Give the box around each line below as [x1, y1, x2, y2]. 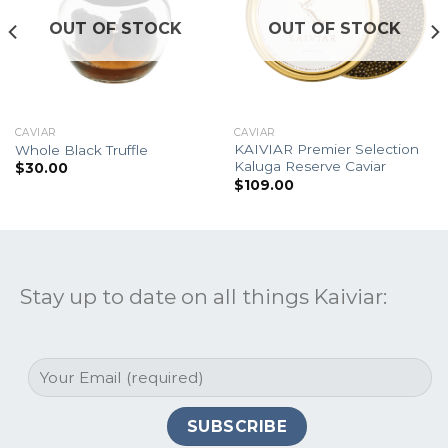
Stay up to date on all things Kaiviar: [20, 284, 387, 310]
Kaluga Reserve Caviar [233, 158, 386, 175]
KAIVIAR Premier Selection [233, 141, 419, 158]
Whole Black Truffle [14, 142, 148, 159]
